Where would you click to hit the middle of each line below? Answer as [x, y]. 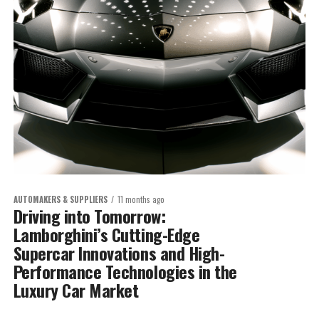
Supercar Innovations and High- [119, 252]
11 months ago [141, 199]
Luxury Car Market [76, 289]
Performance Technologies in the [125, 271]
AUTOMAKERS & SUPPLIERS [60, 199]
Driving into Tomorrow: [89, 215]
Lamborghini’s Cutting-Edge [106, 234]
